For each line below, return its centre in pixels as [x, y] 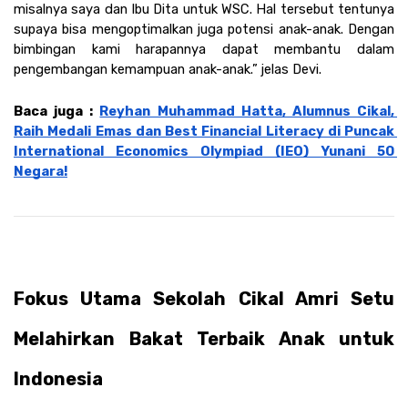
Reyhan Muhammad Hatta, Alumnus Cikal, [247, 112]
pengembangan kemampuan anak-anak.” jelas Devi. [168, 70]
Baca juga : [57, 112]
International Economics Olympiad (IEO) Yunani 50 [204, 152]
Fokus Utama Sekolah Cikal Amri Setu [204, 299]
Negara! [41, 172]
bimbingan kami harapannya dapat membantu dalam [204, 50]
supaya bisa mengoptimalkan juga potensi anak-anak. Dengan [204, 30]
